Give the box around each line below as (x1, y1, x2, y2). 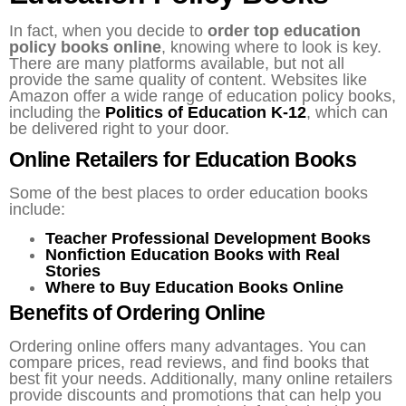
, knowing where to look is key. (161, 37, 382, 56)
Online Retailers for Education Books (9, 147, 356, 171)
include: (9, 199, 65, 218)
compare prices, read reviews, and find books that (9, 353, 369, 372)
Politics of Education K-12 (105, 102, 306, 121)
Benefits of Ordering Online (9, 301, 266, 325)
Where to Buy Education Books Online (45, 278, 343, 297)
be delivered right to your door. (9, 119, 229, 138)
